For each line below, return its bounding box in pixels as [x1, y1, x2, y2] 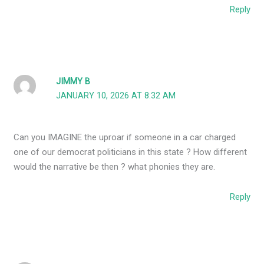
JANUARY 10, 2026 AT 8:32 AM [56, 90, 176, 101]
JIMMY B [56, 76, 91, 87]
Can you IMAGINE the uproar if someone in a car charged [14, 131, 236, 143]
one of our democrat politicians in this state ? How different [14, 146, 247, 157]
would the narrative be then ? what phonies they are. [14, 161, 216, 172]
